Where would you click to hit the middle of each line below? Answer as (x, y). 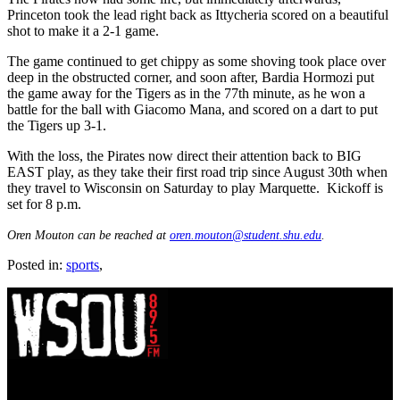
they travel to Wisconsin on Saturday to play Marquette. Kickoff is (195, 187)
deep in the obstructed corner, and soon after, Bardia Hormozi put (191, 77)
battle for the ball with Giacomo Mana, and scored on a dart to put (192, 109)
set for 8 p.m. (44, 204)
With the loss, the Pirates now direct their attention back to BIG (184, 155)
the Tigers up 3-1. (58, 125)
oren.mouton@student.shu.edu (246, 235)
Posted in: (37, 264)
